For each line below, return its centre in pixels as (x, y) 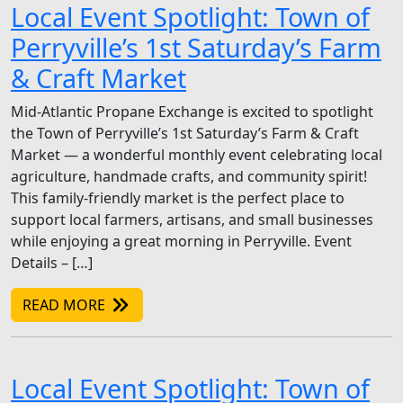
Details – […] (52, 263)
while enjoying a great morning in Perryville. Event (181, 242)
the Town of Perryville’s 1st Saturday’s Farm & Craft (185, 134)
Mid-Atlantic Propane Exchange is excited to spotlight (192, 112)
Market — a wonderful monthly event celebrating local (197, 155)
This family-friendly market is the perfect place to (178, 198)
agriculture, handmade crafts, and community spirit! (189, 177)
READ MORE (66, 305)
